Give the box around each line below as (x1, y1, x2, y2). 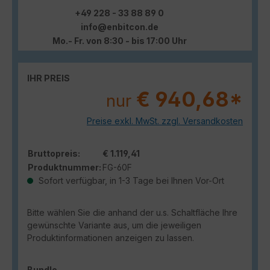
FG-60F (102, 162, 132, 172)
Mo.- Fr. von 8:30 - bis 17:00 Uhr (52, 35, 187, 46)
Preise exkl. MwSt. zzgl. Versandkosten (87, 115, 243, 126)
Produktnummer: (28, 162, 101, 172)
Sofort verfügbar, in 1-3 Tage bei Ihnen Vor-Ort (36, 175, 224, 186)
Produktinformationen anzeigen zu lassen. (27, 232, 194, 243)
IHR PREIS (27, 72, 70, 83)
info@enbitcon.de (80, 21, 159, 32)
